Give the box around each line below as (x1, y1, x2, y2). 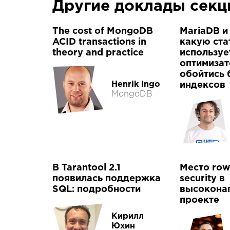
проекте (180, 196, 219, 204)
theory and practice (52, 49, 144, 57)
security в (180, 175, 225, 183)
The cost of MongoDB (52, 27, 153, 35)
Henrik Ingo (111, 81, 160, 88)
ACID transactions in (52, 38, 146, 46)
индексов (180, 81, 225, 89)
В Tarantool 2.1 (52, 164, 121, 172)
